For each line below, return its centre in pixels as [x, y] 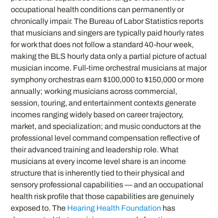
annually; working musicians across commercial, [94, 91]
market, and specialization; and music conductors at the [106, 126]
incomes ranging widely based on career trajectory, [97, 114]
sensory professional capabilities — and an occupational [107, 184]
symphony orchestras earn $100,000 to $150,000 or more [108, 79]
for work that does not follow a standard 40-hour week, [102, 44]
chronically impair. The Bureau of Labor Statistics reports [107, 21]
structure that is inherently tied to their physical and [98, 173]
